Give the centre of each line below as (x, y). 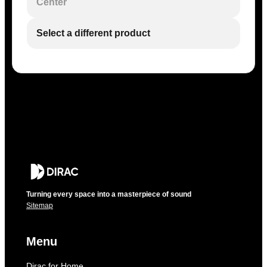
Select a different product (93, 33)
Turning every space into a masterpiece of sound (109, 194)
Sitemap (40, 206)
